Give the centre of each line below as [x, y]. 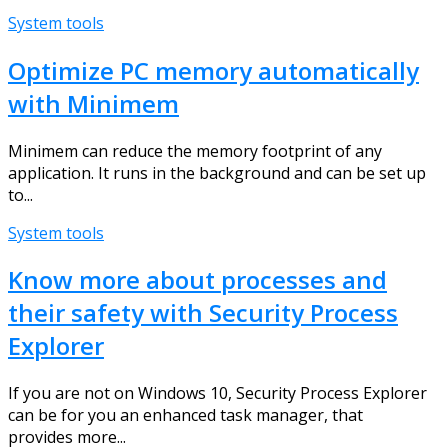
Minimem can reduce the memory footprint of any [195, 150]
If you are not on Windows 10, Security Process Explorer [217, 393]
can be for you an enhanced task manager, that [185, 415]
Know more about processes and [197, 280]
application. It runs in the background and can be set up [217, 172]
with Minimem [93, 103]
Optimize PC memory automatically [213, 70]
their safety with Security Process [203, 313]
